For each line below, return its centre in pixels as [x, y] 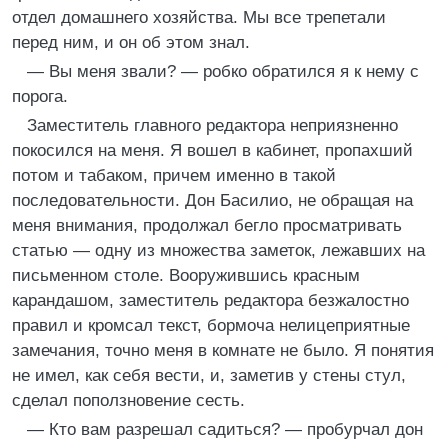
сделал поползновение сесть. [128, 400]
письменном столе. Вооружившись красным [186, 275]
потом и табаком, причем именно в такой [174, 175]
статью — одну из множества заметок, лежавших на [218, 250]
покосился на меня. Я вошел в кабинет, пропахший [212, 150]
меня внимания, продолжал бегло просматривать [207, 225]
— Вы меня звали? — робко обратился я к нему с [223, 71]
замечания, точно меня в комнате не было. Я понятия [223, 350]
